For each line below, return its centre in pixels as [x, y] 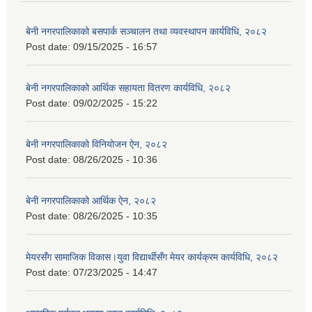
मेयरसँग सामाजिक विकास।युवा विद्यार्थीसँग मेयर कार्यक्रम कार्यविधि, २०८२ [152, 257]
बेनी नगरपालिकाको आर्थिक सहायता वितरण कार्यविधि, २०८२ [128, 88]
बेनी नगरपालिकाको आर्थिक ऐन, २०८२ [91, 201]
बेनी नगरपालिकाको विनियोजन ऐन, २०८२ [96, 145]
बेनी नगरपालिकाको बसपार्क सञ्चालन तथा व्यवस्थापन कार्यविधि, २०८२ [146, 32]
